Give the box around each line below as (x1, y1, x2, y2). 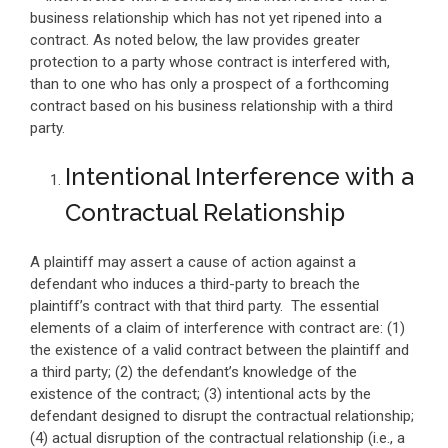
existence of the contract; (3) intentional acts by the (30, 385, 371, 403)
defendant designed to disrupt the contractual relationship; (30, 407, 418, 425)
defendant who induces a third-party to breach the (30, 275, 360, 293)
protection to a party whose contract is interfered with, (30, 53, 390, 71)
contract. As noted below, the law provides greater (30, 31, 360, 49)
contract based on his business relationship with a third (30, 97, 393, 115)
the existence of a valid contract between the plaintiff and (30, 341, 409, 359)
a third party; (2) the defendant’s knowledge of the (30, 363, 357, 381)
